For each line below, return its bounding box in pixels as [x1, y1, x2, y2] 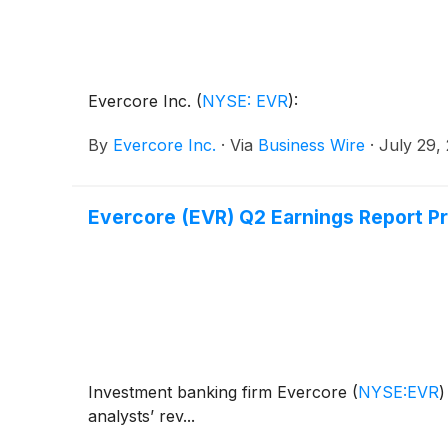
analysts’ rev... [88, 405, 195, 426]
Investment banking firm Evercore [88, 381, 352, 402]
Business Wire [258, 134, 365, 155]
